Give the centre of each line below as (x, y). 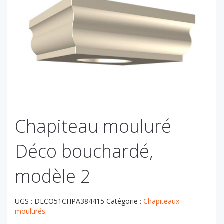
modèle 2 (53, 176)
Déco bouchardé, (84, 151)
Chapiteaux (161, 201)
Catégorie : (125, 201)
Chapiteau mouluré (93, 126)
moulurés (30, 211)
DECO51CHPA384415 (69, 201)
